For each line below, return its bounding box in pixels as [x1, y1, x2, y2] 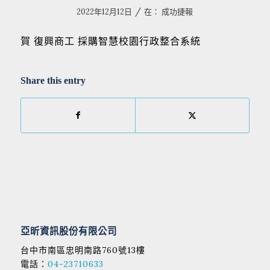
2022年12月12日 [77, 7, 133, 17]
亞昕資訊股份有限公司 [20, 226, 117, 237]
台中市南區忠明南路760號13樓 [20, 245, 145, 256]
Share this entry [20, 75, 86, 86]
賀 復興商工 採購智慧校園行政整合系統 [20, 34, 201, 47]
